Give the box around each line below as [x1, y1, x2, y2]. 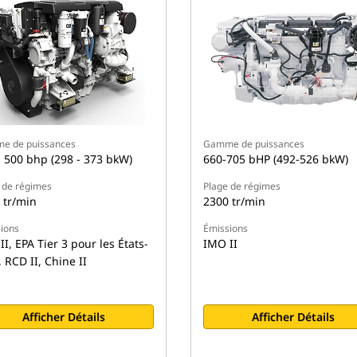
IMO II [202, 236, 237, 252]
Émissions [202, 222, 248, 236]
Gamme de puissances [202, 137, 304, 151]
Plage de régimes [202, 179, 280, 194]
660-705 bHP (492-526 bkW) [202, 151, 348, 167]
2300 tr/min [202, 194, 265, 210]
